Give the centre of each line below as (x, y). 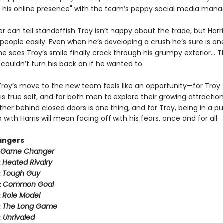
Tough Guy (21, 173)
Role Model (21, 195)
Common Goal (28, 184)
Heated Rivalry (27, 162)
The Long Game (30, 206)
